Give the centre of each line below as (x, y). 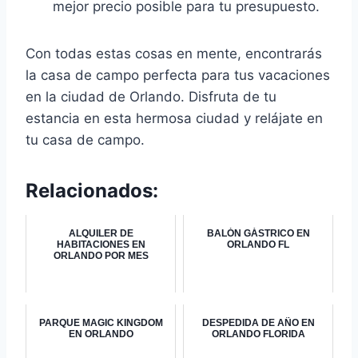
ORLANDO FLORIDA (258, 334)
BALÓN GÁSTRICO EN (258, 233)
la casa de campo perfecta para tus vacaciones (178, 75)
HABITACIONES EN (101, 244)
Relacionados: (92, 190)
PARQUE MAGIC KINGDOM (101, 322)
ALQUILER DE (101, 233)
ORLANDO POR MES (101, 255)
